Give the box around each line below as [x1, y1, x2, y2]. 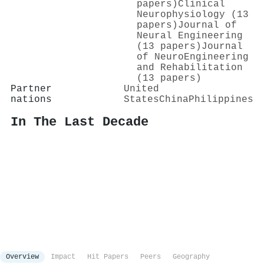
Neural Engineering [137, 30, 243, 41]
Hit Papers [87, 253, 128, 262]
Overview [6, 253, 39, 262]
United [124, 83, 159, 94]
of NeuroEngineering [137, 51, 249, 62]
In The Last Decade [11, 115, 148, 130]
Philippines [189, 94, 253, 105]
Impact [51, 253, 75, 262]
